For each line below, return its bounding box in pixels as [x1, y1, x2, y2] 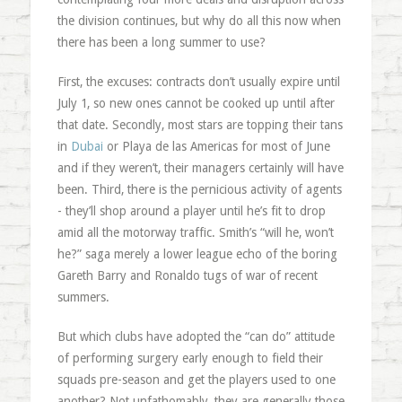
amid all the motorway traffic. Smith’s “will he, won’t [57, 225, 334, 240]
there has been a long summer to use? [57, 35, 266, 49]
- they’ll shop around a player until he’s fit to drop [57, 204, 326, 218]
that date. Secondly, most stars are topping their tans [57, 118, 343, 132]
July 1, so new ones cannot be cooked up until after [57, 96, 335, 110]
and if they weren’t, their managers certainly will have [57, 161, 344, 175]
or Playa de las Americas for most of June [102, 139, 330, 153]
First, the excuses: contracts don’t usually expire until [57, 74, 340, 89]
